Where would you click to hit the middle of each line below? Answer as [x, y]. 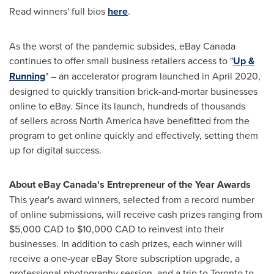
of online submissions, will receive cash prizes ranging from [136, 214]
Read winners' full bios [58, 11]
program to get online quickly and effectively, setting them [134, 135]
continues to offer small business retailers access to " [121, 61]
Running [27, 76]
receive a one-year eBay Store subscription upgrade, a [124, 258]
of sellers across [44, 120]
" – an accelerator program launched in [129, 76]
